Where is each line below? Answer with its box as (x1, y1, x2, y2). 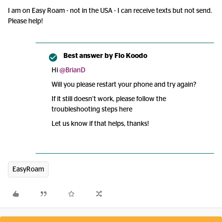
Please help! (8, 18, 43, 25)
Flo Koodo (113, 53, 147, 59)
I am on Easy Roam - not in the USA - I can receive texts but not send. (8, 7, 212, 14)
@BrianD (59, 67, 85, 74)
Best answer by (63, 53, 113, 59)
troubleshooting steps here (52, 106, 134, 113)
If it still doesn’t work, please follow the (52, 96, 166, 103)
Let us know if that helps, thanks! (52, 120, 149, 127)
